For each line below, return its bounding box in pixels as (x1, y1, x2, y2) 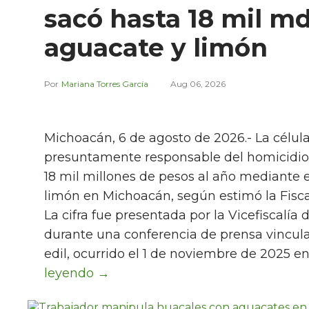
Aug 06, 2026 (170, 78, 226, 89)
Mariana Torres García (61, 78, 148, 89)
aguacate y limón (44, 32, 268, 63)
